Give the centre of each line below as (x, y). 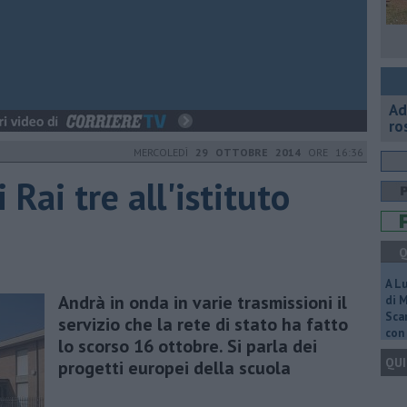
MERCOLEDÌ (164, 152)
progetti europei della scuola (174, 367)
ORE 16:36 (332, 152)
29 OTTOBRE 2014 (248, 152)
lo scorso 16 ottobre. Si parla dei (188, 346)
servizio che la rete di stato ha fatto (203, 324)
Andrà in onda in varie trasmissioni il (203, 302)
